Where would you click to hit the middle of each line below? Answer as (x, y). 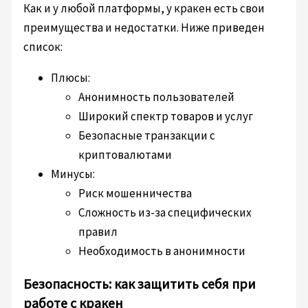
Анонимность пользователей (157, 97)
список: (43, 47)
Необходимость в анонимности (162, 251)
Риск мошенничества (135, 194)
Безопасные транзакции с (147, 136)
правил (98, 232)
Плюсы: (71, 78)
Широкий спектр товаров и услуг (166, 117)
